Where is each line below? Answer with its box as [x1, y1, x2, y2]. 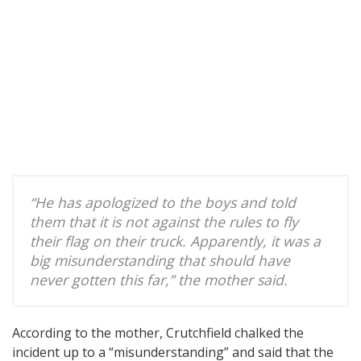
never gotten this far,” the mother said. [30, 269, 288, 289]
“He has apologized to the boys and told [30, 192, 296, 212]
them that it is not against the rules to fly [30, 211, 298, 231]
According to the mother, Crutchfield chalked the [12, 323, 304, 342]
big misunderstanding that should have [30, 250, 290, 270]
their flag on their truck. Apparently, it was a [30, 230, 321, 251]
